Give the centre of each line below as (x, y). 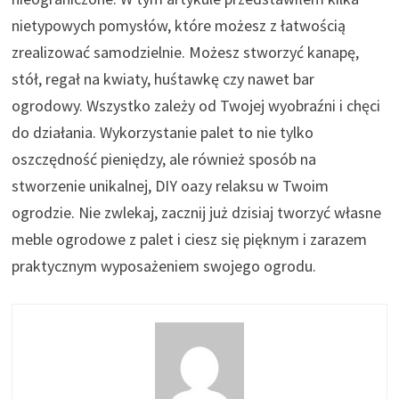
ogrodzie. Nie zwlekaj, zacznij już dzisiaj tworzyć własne (197, 213)
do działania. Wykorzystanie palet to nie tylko (163, 133)
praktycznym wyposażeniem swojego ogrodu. (164, 266)
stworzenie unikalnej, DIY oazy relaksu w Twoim (171, 186)
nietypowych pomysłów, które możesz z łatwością (179, 26)
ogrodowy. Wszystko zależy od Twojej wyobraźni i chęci (196, 106)
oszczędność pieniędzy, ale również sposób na (164, 159)
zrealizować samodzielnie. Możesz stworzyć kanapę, (186, 53)
